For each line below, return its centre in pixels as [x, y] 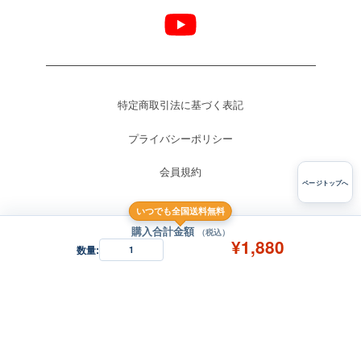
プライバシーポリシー [180, 138]
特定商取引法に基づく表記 [180, 104]
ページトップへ [325, 183]
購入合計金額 [164, 231]
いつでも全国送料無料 [180, 211]
